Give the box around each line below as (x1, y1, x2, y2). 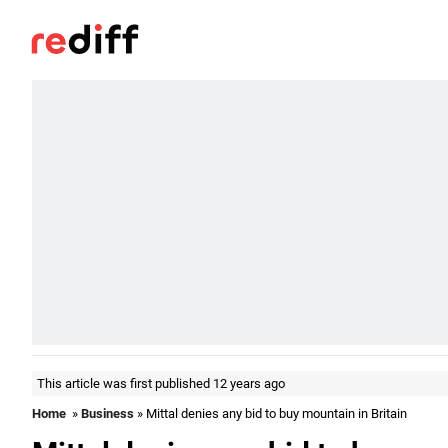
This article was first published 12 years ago (37, 376, 285, 391)
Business (81, 406, 134, 421)
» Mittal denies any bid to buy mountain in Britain (134, 406, 407, 421)
